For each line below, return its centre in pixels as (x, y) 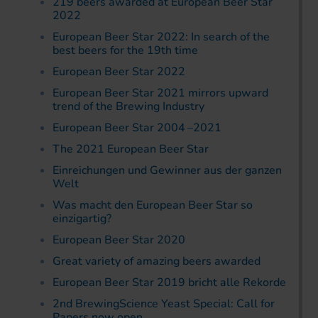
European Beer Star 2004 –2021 (137, 127)
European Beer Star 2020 (119, 240)
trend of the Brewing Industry (128, 106)
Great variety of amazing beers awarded (157, 261)
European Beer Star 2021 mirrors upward (160, 93)
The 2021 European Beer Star (131, 149)
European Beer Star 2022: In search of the (161, 37)
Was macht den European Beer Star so (153, 205)
